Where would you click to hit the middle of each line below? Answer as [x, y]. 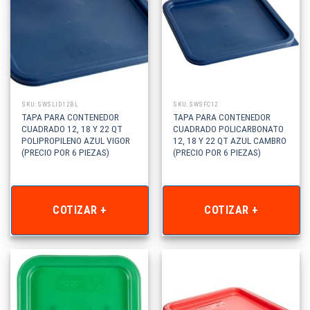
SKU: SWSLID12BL [50, 104]
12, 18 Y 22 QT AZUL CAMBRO [230, 141]
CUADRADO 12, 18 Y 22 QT [72, 129]
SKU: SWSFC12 [196, 104]
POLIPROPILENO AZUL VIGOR [76, 141]
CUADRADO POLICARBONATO [229, 129]
